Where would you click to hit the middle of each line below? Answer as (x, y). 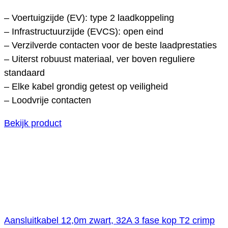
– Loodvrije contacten (48, 100)
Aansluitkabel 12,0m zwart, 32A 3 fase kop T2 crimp (109, 220)
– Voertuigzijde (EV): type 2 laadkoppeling (89, 18)
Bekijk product (33, 123)
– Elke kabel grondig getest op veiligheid (86, 86)
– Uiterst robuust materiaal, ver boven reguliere (99, 59)
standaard (24, 73)
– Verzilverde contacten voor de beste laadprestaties (110, 45)
